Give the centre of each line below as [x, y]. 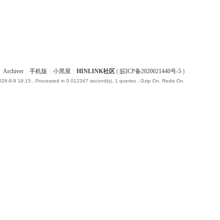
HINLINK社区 [96, 71]
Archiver [13, 71]
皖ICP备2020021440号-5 [151, 71]
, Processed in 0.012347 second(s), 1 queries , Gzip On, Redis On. [108, 81]
